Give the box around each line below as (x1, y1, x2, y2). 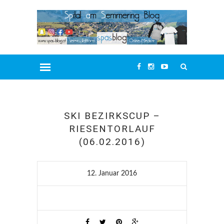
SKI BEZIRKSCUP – (63, 110, 160, 122)
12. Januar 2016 (87, 170, 137, 177)
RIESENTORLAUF (68, 123, 155, 135)
